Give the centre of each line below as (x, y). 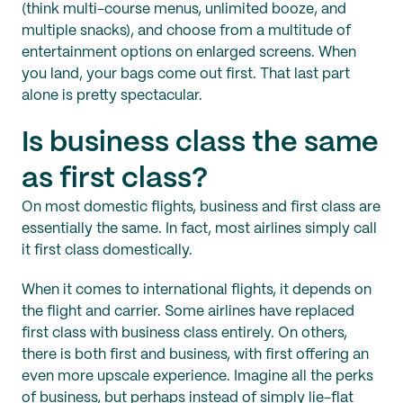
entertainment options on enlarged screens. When (189, 52)
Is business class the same (200, 143)
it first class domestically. (107, 250)
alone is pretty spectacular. (112, 95)
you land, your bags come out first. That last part (186, 74)
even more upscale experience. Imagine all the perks (197, 376)
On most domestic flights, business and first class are (201, 207)
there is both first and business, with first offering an (195, 354)
